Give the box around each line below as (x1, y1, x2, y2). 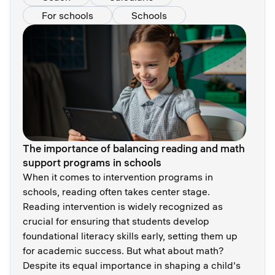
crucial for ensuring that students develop (23, 215, 209, 228)
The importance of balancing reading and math (23, 142, 245, 155)
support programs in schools (23, 156, 161, 169)
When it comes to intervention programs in (23, 171, 213, 184)
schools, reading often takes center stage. (23, 185, 210, 198)
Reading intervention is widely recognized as (23, 200, 223, 213)
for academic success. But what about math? (23, 244, 224, 257)
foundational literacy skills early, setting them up (23, 230, 238, 242)
